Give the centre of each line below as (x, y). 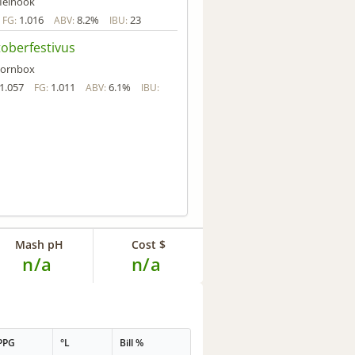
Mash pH (39, 244)
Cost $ (148, 244)
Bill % (132, 343)
